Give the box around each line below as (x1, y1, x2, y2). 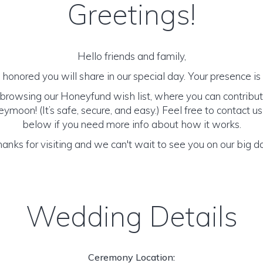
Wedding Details (25, 198, 238, 234)
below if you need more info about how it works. (22, 118, 241, 130)
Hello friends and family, (77, 50, 186, 62)
